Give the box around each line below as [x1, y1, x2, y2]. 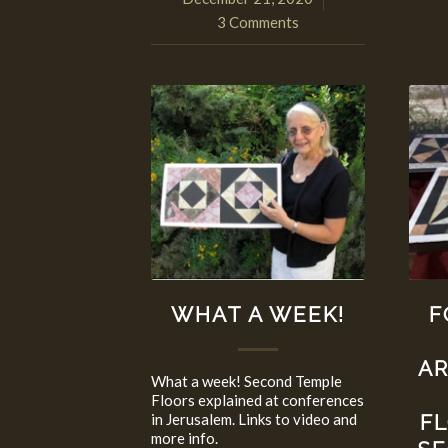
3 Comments [217, 13, 300, 32]
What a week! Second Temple [150, 372, 342, 391]
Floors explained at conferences [150, 391, 364, 410]
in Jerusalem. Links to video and [150, 410, 357, 429]
